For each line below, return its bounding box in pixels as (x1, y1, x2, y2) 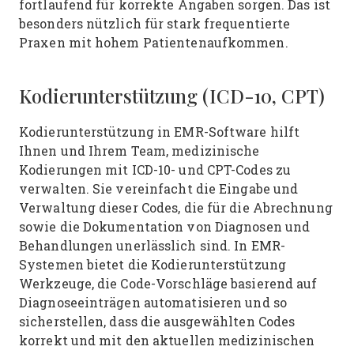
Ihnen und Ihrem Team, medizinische (19, 142, 260, 159)
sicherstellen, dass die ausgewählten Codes (19, 313, 296, 330)
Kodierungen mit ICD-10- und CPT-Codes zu (19, 161, 292, 178)
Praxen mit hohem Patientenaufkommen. (19, 34, 292, 51)
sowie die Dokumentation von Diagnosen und (19, 218, 311, 235)
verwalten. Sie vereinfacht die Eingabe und (19, 180, 299, 197)
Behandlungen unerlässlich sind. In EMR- (19, 237, 285, 254)
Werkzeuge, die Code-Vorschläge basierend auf (19, 275, 318, 292)
